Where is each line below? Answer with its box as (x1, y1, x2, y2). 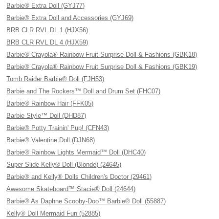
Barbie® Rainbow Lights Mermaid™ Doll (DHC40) (6, 149, 146, 156)
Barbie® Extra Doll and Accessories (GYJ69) (6, 14, 134, 22)
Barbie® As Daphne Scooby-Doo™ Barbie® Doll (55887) (6, 197, 166, 205)
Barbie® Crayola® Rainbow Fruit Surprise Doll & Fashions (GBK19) (6, 63, 197, 70)
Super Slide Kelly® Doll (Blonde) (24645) (6, 161, 122, 168)
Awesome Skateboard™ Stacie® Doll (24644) (6, 185, 136, 193)
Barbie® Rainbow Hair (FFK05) (6, 100, 94, 107)
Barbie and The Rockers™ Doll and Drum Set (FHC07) (6, 88, 161, 95)
